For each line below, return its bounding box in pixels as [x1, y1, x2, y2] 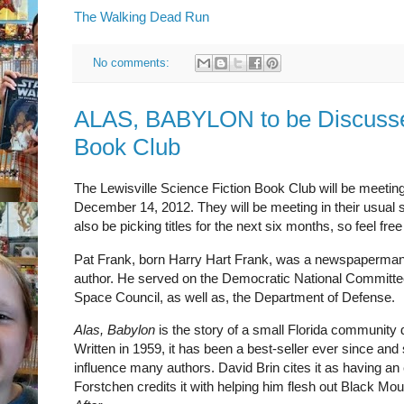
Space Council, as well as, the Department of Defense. [74, 289, 395, 305]
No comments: [92, 56, 173, 69]
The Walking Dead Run [74, 9, 209, 25]
